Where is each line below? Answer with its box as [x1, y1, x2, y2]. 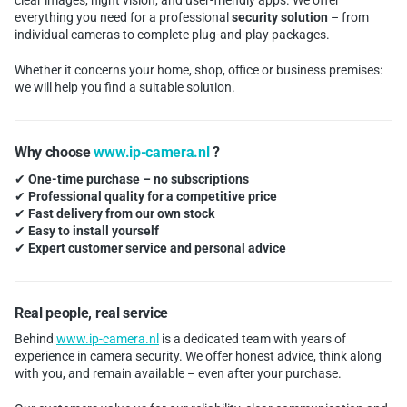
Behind [15, 331, 56, 346]
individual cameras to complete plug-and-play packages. [15, 27, 330, 43]
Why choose [15, 144, 94, 162]
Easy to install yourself [28, 223, 159, 238]
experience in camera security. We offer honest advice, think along [15, 348, 382, 363]
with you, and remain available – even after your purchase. [15, 365, 342, 381]
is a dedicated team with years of [159, 331, 346, 346]
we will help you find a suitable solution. [15, 80, 235, 95]
